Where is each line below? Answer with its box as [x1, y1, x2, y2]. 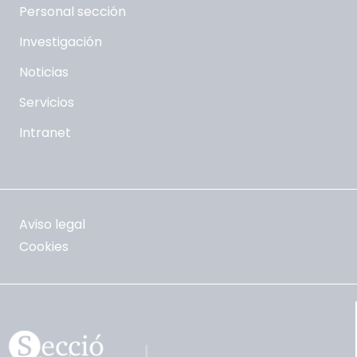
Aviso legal [19, 215, 85, 234]
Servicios [19, 93, 74, 112]
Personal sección [19, 2, 126, 21]
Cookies [19, 237, 69, 257]
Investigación [19, 33, 102, 51]
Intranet [19, 124, 71, 142]
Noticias [19, 63, 69, 81]
